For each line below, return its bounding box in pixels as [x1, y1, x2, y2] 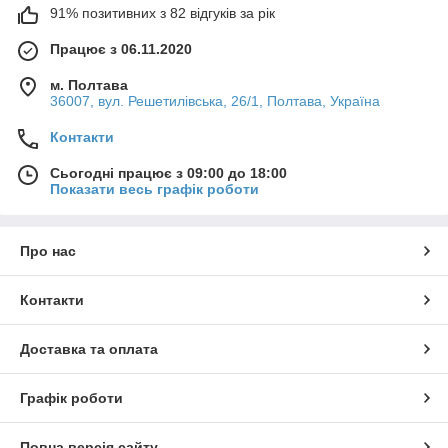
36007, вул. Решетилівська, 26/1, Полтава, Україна [50, 93, 380, 110]
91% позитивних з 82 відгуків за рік [50, 5, 275, 22]
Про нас [20, 243, 76, 260]
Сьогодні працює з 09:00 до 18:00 [50, 165, 287, 182]
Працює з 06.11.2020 [50, 41, 192, 58]
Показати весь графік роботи [50, 181, 259, 198]
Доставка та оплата [20, 341, 158, 358]
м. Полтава [50, 77, 128, 94]
